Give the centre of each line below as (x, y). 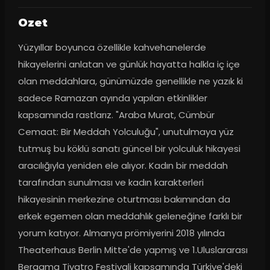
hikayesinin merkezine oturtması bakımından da (124, 199)
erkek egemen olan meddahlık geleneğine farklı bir (130, 216)
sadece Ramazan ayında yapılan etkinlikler (112, 98)
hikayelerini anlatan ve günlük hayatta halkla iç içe (129, 64)
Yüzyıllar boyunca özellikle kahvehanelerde (112, 48)
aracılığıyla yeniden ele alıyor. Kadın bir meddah (123, 166)
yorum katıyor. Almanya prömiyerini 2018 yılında (121, 233)
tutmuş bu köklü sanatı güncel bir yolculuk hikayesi (129, 149)
